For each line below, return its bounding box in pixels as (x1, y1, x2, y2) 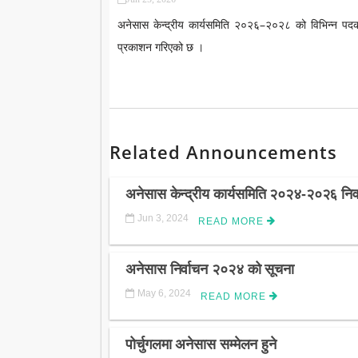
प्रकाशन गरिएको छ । (117, 38, 204, 54)
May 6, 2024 (137, 288, 191, 300)
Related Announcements (109, 139, 337, 164)
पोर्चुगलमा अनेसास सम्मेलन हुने (125, 336, 277, 353)
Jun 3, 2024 (137, 213, 189, 225)
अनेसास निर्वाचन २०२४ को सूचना (125, 261, 294, 278)
